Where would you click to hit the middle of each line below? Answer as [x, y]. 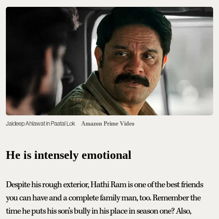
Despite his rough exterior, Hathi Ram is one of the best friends [104, 185]
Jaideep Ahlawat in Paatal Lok [41, 124]
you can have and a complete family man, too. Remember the [103, 198]
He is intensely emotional [69, 155]
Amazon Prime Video [108, 124]
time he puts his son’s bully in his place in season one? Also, [99, 211]
